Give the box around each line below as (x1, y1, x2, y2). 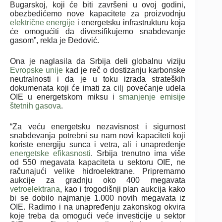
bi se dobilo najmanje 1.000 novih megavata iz (10, 193, 186, 202)
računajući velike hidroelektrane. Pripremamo (10, 166, 186, 175)
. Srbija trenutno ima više (91, 149, 186, 158)
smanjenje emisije (119, 92, 186, 101)
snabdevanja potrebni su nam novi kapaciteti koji (10, 131, 186, 140)
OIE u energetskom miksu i (10, 92, 119, 101)
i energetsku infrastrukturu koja (75, 18, 186, 27)
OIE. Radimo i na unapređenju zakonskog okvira (10, 202, 186, 211)
